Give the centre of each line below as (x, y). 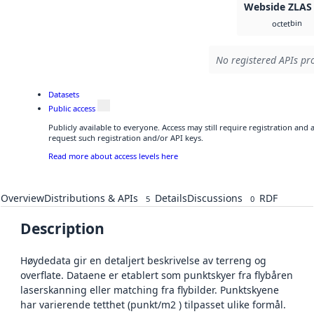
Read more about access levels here (113, 156)
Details (171, 198)
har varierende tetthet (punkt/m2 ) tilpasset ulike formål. (153, 305)
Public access (72, 109)
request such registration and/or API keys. (126, 137)
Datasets (64, 94)
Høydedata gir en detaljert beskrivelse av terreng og (143, 261)
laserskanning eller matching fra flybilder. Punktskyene (150, 290)
